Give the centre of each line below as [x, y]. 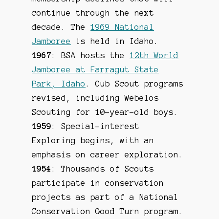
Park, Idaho [59, 84]
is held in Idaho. [115, 41]
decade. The [61, 27]
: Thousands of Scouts [103, 169]
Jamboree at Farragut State [96, 70]
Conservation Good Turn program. [108, 211]
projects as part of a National [105, 197]
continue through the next [93, 13]
